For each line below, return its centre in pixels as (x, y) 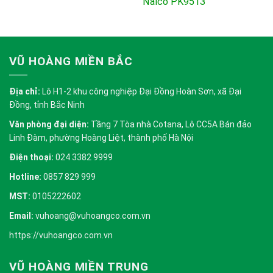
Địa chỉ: (25, 91)
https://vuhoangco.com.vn (61, 235)
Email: (21, 215)
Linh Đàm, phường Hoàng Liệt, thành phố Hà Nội (101, 137)
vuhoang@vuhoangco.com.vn (92, 215)
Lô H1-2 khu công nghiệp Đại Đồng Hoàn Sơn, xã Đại (141, 91)
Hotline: (25, 176)
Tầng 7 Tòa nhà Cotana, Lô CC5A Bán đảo (170, 124)
